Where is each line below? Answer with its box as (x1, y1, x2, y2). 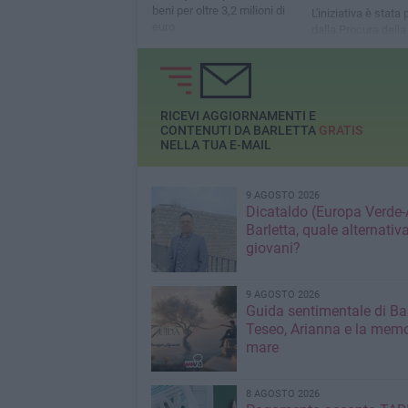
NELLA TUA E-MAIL (159, 138, 271, 153)
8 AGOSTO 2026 (245, 388, 320, 400)
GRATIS (318, 123, 362, 138)
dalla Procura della (311, 23, 406, 37)
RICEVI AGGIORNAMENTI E (159, 108, 316, 124)
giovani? (245, 240, 301, 257)
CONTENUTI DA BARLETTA (159, 123, 319, 138)
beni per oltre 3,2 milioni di (151, 4, 285, 18)
